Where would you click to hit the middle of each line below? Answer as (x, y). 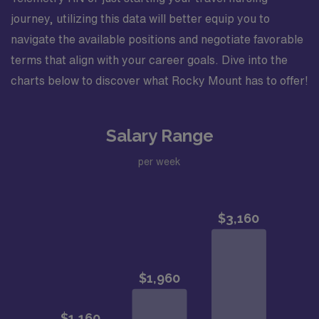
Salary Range (159, 136)
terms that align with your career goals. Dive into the (149, 60)
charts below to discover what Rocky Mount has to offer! (159, 80)
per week (159, 161)
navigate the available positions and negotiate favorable (157, 39)
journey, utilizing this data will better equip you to (140, 19)
